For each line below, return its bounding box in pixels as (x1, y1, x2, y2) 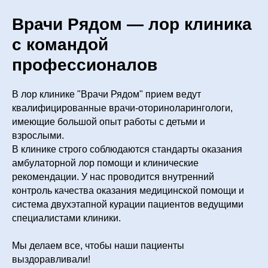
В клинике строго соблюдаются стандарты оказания (12, 144, 242, 155)
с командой (12, 35, 108, 54)
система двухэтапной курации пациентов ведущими (12, 199, 243, 210)
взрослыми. (12, 130, 64, 141)
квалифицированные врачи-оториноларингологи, (12, 103, 233, 114)
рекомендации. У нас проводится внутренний (12, 172, 214, 182)
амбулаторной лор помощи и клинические (12, 158, 199, 169)
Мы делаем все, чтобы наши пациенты (12, 240, 184, 251)
